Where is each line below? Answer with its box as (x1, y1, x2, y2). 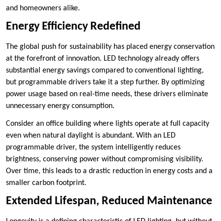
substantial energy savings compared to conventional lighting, (6, 67, 204, 75)
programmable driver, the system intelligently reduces (6, 144, 181, 152)
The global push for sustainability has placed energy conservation (6, 43, 215, 51)
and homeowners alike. (6, 4, 80, 13)
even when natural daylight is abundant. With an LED (6, 132, 176, 140)
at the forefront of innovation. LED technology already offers (6, 55, 199, 63)
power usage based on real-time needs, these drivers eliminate (6, 90, 208, 99)
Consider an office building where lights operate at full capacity (6, 120, 209, 128)
